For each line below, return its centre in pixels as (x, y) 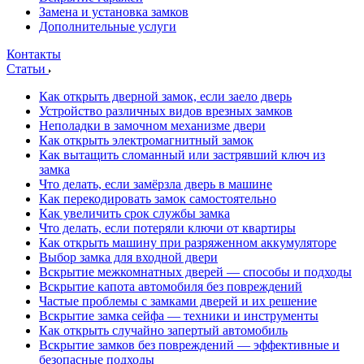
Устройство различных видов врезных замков (166, 111)
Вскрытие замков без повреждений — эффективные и (189, 345)
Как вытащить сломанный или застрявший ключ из (182, 155)
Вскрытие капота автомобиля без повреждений (171, 286)
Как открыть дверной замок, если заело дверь (165, 96)
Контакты (34, 54)
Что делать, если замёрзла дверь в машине (156, 184)
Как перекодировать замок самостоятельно (158, 199)
